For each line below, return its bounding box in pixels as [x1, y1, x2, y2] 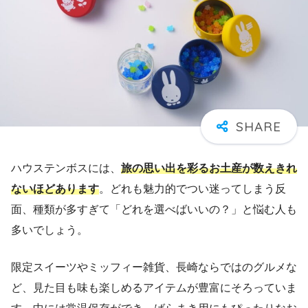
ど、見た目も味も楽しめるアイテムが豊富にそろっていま [11, 282, 297, 294]
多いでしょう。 [11, 224, 88, 236]
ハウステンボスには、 [11, 162, 121, 175]
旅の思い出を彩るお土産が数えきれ [121, 162, 297, 175]
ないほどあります [11, 183, 99, 195]
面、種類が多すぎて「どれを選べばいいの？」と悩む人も [11, 203, 297, 216]
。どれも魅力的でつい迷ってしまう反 [99, 183, 286, 195]
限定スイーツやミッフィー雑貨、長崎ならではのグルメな [11, 261, 297, 274]
